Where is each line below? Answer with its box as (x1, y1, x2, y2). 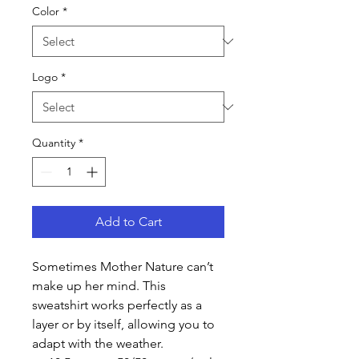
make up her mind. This (32, 278, 166, 293)
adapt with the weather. (32, 336, 163, 351)
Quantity (32, 135, 75, 150)
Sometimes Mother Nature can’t (32, 259, 213, 274)
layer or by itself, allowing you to (32, 317, 215, 332)
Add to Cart (95, 214, 162, 229)
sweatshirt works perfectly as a (32, 297, 202, 313)
